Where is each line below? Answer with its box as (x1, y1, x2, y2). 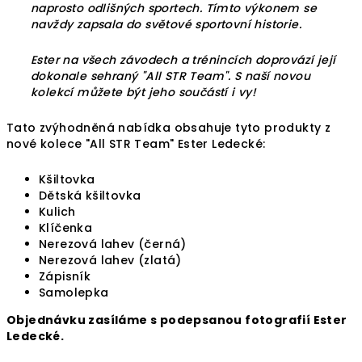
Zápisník (39, 268, 91, 284)
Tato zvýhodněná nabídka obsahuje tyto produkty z (6, 120, 331, 136)
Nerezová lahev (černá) (39, 236, 187, 252)
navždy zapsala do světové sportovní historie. (31, 16, 301, 32)
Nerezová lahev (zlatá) (39, 252, 182, 268)
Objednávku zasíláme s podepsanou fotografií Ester (6, 312, 347, 328)
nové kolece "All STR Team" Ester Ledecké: (6, 136, 266, 152)
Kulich (39, 204, 76, 220)
